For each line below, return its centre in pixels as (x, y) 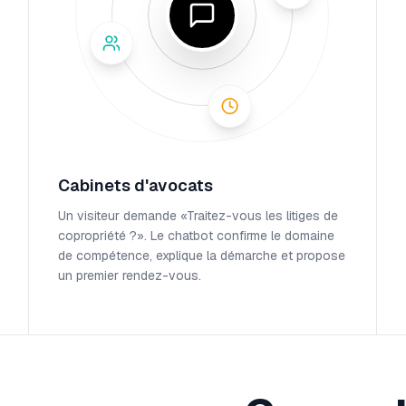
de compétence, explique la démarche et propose (202, 256)
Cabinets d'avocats (136, 185)
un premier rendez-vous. (130, 275)
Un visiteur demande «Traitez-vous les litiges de (198, 216)
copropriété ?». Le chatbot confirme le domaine (197, 236)
